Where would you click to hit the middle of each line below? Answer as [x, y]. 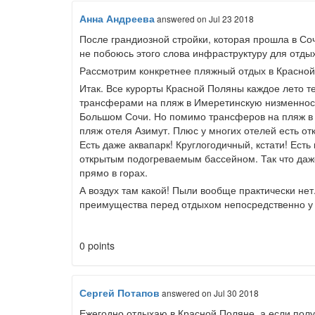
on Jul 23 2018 [225, 19]
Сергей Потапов [120, 292]
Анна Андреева [117, 18]
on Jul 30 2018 [230, 293]
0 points [97, 245]
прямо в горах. [115, 172]
